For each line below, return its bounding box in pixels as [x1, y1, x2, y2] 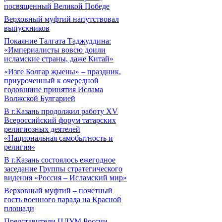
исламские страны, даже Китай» [4, 55, 113, 63]
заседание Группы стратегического [4, 165, 122, 173]
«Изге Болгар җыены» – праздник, [4, 67, 121, 76]
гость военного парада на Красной [4, 195, 121, 204]
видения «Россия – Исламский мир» [4, 173, 127, 182]
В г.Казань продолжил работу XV [4, 107, 118, 115]
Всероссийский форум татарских [4, 116, 116, 124]
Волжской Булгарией [4, 94, 75, 103]
